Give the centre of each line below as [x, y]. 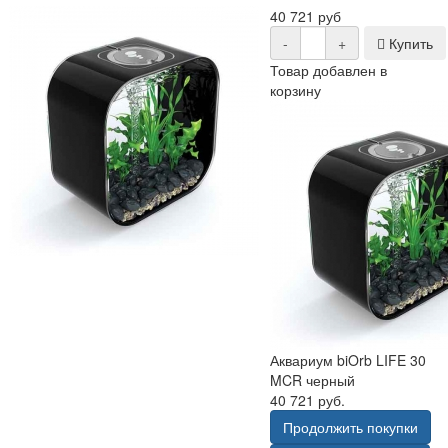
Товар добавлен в [329, 69]
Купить [408, 42]
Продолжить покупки [351, 426]
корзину [296, 89]
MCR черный [313, 379]
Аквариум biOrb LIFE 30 [348, 359]
